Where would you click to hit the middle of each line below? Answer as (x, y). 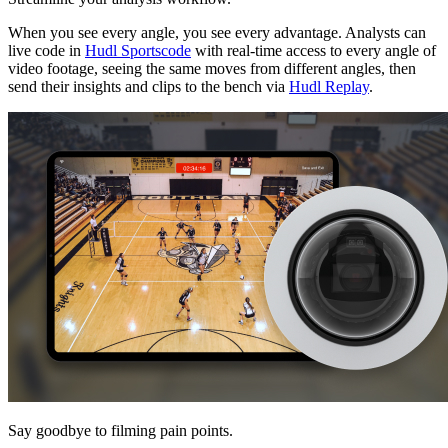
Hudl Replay (329, 87)
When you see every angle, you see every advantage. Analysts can (217, 33)
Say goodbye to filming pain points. (120, 431)
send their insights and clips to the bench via (148, 87)
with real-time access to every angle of (313, 51)
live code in (46, 51)
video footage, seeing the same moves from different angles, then (212, 69)
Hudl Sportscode (138, 51)
